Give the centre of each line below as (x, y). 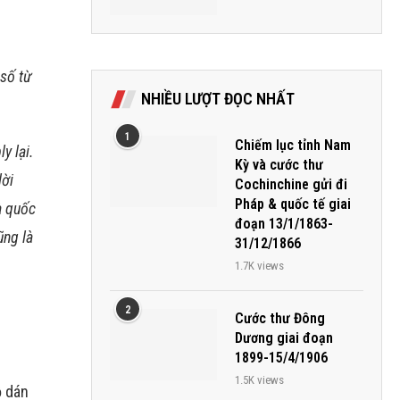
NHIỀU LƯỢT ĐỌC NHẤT (218, 99)
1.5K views (259, 380)
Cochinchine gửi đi (291, 184)
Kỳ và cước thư (279, 165)
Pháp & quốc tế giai (293, 204)
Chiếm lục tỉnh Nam (293, 145)
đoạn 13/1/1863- (284, 224)
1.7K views (259, 266)
